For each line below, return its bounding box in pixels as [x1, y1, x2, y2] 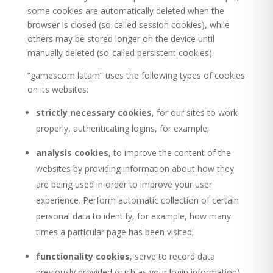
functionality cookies [35, 250, 130, 262]
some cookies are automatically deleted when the [27, 5, 224, 16]
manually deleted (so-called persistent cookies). [27, 47, 214, 58]
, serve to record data [129, 250, 215, 262]
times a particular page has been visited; [35, 226, 194, 238]
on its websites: [27, 83, 88, 95]
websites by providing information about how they [35, 163, 234, 174]
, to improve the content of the [108, 147, 231, 158]
